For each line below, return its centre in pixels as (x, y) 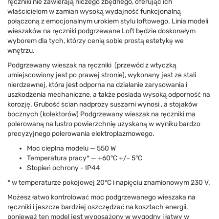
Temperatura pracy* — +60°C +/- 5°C (85, 158)
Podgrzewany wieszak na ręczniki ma (138, 114)
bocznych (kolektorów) (44, 114)
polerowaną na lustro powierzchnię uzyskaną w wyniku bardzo (104, 124)
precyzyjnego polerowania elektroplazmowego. (81, 134)
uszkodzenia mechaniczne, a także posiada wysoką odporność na (109, 95)
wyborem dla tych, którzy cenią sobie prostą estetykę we (96, 41)
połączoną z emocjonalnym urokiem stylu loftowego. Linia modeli (108, 21)
